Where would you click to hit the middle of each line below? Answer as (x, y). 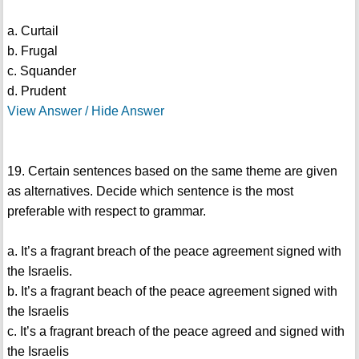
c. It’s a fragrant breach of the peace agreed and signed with (175, 332)
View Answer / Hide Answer (85, 111)
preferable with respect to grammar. (106, 212)
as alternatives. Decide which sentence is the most (150, 192)
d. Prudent (36, 91)
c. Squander (41, 71)
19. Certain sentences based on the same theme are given (172, 171)
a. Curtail (32, 31)
